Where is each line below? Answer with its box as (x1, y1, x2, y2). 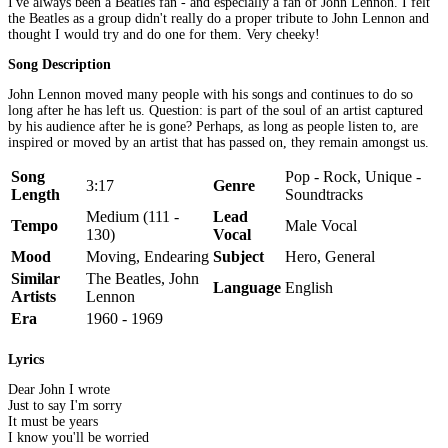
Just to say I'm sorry (8, 398, 122, 414)
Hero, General (285, 247, 375, 265)
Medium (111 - (86, 207, 179, 225)
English (285, 278, 333, 296)
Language (213, 278, 281, 296)
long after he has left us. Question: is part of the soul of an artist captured (8, 102, 423, 118)
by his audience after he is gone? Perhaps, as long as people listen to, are (8, 118, 418, 134)
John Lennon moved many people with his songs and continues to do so (8, 86, 413, 102)
